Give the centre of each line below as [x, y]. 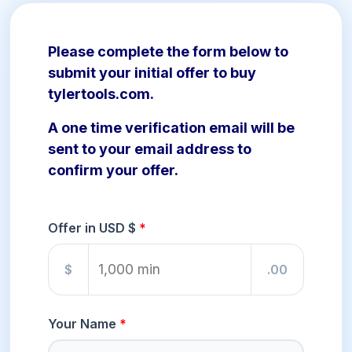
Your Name [82, 324]
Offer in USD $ [92, 228]
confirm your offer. [113, 170]
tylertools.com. [101, 94]
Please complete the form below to [168, 52]
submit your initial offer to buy [152, 73]
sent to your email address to [150, 149]
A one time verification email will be [171, 128]
